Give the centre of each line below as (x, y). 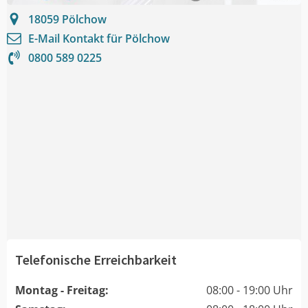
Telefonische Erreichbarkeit (96, 259)
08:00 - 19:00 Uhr (250, 290)
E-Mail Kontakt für (77, 38)
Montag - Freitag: (62, 290)
